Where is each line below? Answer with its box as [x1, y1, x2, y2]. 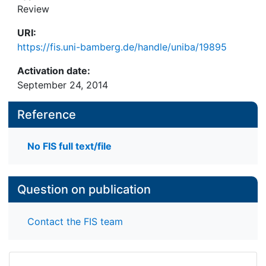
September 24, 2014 [17, 79, 108, 91]
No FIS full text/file [27, 140, 112, 153]
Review [17, 3, 49, 15]
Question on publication [17, 182, 151, 197]
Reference [17, 107, 76, 122]
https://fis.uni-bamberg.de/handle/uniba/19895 [17, 41, 227, 53]
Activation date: [17, 65, 90, 77]
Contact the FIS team [27, 215, 123, 227]
